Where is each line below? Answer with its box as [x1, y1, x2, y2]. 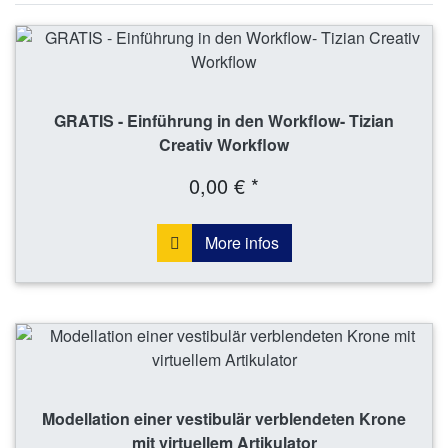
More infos [204, 230, 279, 254]
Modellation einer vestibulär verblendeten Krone [42, 406, 406, 430]
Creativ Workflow [159, 132, 289, 156]
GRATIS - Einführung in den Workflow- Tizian [54, 108, 394, 132]
